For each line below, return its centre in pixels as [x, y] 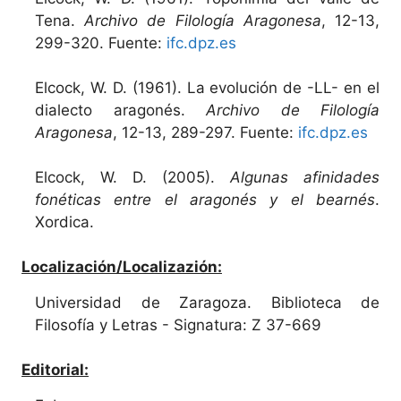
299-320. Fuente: [101, 43]
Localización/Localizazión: [122, 266]
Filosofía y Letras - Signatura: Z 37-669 [178, 324]
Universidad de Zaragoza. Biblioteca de [207, 302]
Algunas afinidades [297, 177]
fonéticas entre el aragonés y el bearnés [205, 199]
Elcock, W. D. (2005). [125, 177]
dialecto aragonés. [120, 110]
